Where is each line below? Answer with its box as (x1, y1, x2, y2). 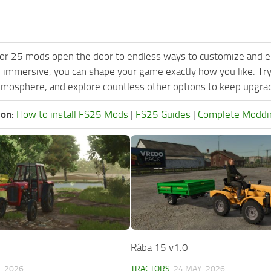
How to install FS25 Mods (16, 108, 128, 120)
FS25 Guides (135, 108, 191, 120)
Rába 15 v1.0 (131, 241, 189, 253)
